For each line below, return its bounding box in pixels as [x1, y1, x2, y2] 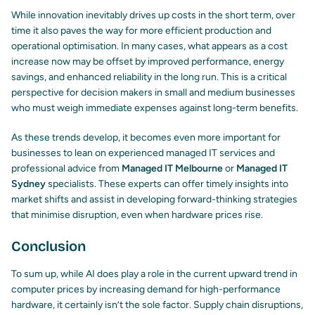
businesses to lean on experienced [11, 147, 166, 160]
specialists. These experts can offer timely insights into [46, 178, 288, 191]
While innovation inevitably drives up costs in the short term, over [11, 9, 295, 22]
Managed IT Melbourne [122, 162, 223, 175]
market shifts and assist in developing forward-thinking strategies [11, 193, 297, 206]
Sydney [11, 178, 46, 191]
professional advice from [11, 162, 122, 175]
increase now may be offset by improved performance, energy [11, 56, 284, 68]
